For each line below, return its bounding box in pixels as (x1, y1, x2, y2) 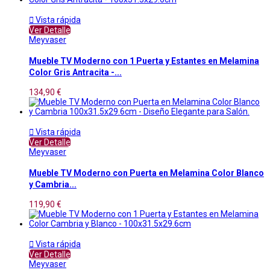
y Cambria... (29, 179, 77, 189)
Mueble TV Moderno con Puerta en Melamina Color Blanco (29, 168, 264, 178)
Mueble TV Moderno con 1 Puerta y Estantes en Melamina (29, 55, 259, 66)
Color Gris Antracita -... (29, 67, 122, 77)
